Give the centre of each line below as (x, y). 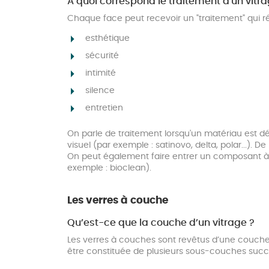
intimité (101, 74)
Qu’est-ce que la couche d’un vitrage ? (161, 223)
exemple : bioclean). (109, 168)
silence (100, 91)
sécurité (102, 56)
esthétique (107, 39)
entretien (104, 108)
